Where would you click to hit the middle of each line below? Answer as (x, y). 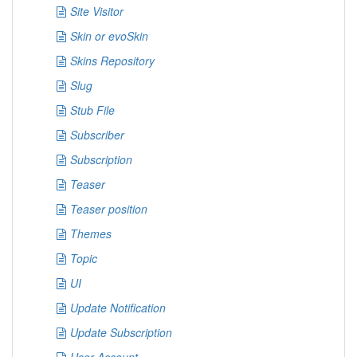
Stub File (92, 110)
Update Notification (118, 308)
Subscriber (97, 135)
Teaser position (109, 209)
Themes (91, 233)
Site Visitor (97, 11)
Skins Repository (112, 61)
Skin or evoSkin (109, 36)
